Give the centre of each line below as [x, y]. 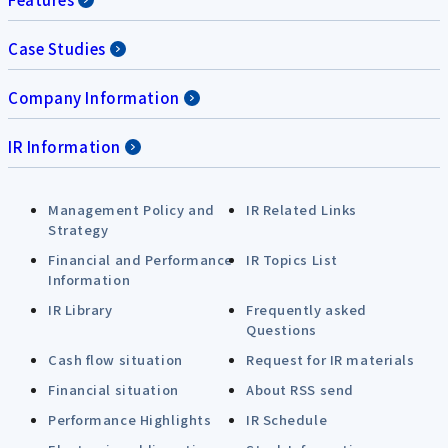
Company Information [94, 97]
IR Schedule [287, 419]
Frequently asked [306, 309]
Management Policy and [131, 209]
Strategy [78, 229]
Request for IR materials [330, 359]
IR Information [64, 146]
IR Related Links [301, 209]
